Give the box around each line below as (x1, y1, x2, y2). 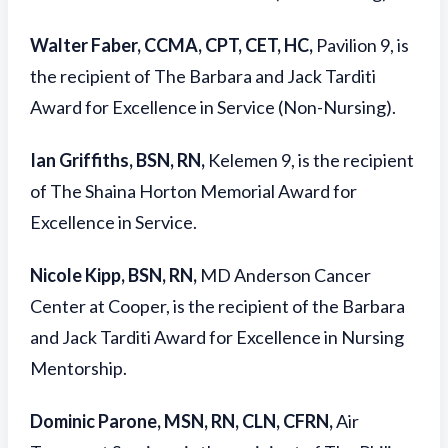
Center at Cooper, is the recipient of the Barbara (30, 295, 405, 317)
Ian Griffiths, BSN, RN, (30, 149, 208, 171)
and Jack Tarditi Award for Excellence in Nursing (30, 326, 404, 348)
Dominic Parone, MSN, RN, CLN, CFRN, (30, 410, 336, 432)
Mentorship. (30, 357, 127, 379)
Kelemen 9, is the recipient (208, 149, 414, 171)
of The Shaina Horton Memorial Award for (30, 180, 357, 202)
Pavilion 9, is (316, 34, 409, 56)
